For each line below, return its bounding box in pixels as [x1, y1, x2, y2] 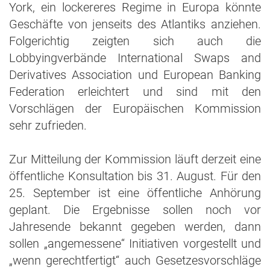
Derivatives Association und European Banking [9, 67, 261, 82]
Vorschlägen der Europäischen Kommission [9, 101, 261, 116]
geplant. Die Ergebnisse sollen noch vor [9, 202, 261, 217]
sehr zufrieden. [9, 118, 87, 133]
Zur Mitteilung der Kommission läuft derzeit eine [9, 152, 261, 166]
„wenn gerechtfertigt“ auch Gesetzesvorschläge [9, 253, 261, 268]
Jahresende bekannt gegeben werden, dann [9, 219, 261, 234]
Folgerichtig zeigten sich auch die [9, 34, 261, 48]
